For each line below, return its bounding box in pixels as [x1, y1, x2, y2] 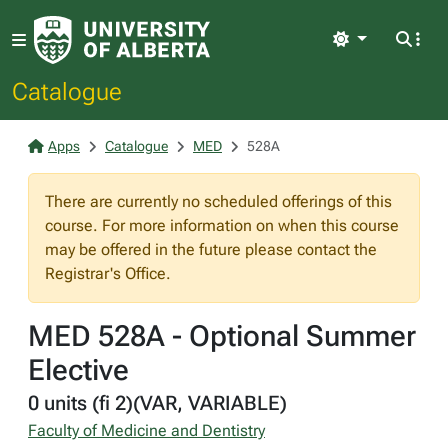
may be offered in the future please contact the [45, 240, 377, 259]
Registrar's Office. [45, 264, 171, 283]
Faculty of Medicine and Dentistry [28, 421, 265, 440]
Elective [28, 353, 129, 387]
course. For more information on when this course [45, 216, 399, 235]
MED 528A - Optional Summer [28, 319, 416, 353]
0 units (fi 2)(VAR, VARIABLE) [28, 391, 287, 415]
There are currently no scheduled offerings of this [45, 192, 392, 211]
